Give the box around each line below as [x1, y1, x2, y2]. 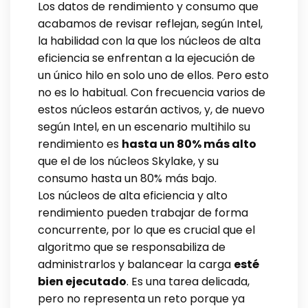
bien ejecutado [38, 273, 126, 289]
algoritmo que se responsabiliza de [38, 239, 225, 255]
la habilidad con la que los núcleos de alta [38, 32, 261, 49]
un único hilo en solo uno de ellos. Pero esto [38, 67, 269, 83]
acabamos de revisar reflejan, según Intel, [38, 15, 263, 32]
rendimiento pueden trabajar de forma [38, 204, 248, 221]
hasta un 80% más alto [122, 135, 256, 152]
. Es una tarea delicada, [126, 273, 250, 289]
